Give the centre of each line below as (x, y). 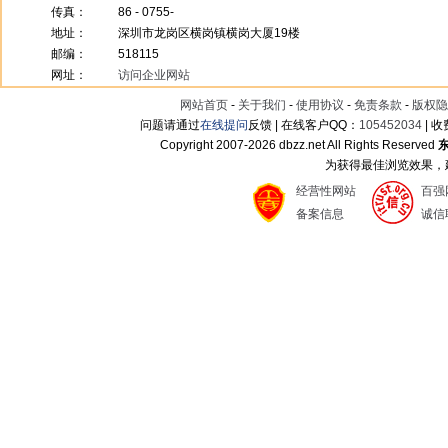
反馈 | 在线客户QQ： (304, 125)
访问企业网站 (154, 75)
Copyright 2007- (204, 145)
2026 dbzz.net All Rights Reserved (343, 145)
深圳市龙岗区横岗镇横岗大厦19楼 (209, 33)
